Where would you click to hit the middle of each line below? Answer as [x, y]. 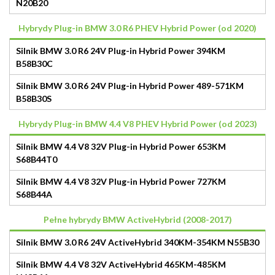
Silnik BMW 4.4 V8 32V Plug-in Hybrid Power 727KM [121, 181]
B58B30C [34, 63]
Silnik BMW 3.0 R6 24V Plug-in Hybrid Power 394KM [121, 50]
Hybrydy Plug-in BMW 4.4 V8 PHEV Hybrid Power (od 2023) [137, 123]
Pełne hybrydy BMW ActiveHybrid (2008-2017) [137, 219]
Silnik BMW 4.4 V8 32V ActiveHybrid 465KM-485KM [121, 264]
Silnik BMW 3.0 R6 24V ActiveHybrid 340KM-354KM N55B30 [137, 242]
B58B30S [34, 98]
